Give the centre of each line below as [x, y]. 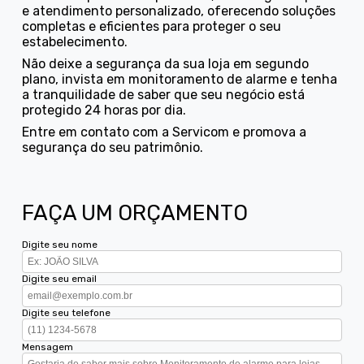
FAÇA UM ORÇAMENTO [135, 212]
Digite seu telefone [67, 312]
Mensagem [48, 347]
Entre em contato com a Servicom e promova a [165, 132]
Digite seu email [60, 278]
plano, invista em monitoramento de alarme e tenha [180, 79]
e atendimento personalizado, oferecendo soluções [179, 11]
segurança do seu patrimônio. [113, 147]
